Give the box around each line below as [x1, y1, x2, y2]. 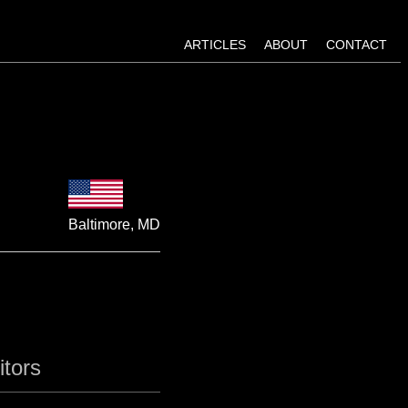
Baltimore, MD [68, 216, 160, 232]
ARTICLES [184, 37, 246, 52]
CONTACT [326, 37, 387, 52]
